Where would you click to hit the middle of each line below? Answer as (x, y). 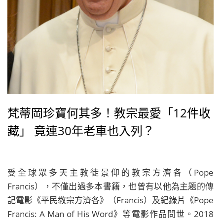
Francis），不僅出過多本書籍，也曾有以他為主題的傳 (110, 186)
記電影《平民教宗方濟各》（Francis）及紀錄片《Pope (110, 200)
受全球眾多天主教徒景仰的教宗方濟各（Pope (110, 172)
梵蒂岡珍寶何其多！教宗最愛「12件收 (109, 113)
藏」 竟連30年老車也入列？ (81, 130)
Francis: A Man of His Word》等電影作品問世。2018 (110, 214)
